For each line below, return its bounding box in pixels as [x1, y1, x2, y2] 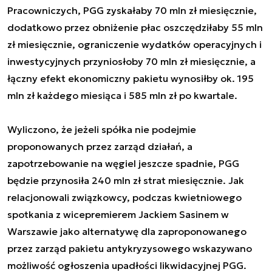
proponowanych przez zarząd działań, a [7, 140, 192, 152]
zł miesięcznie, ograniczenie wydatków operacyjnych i [7, 38, 262, 50]
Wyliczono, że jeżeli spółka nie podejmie [7, 123, 196, 135]
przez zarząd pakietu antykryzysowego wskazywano [7, 242, 252, 254]
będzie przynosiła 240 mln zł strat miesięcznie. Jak [7, 174, 244, 186]
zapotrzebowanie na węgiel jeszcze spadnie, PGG [7, 157, 239, 169]
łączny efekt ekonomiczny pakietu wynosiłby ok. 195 [7, 72, 254, 84]
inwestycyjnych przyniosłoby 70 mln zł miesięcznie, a [7, 55, 256, 67]
